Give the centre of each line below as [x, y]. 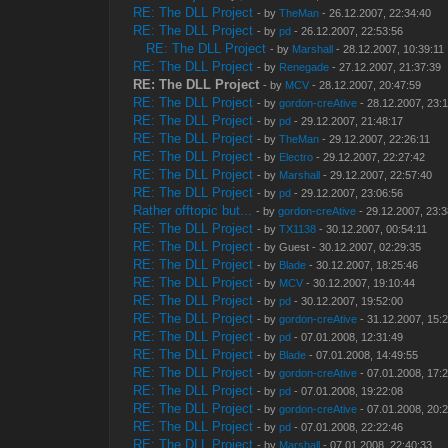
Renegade [304, 67]
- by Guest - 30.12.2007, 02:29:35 [339, 247]
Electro [296, 157]
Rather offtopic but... [193, 211]
